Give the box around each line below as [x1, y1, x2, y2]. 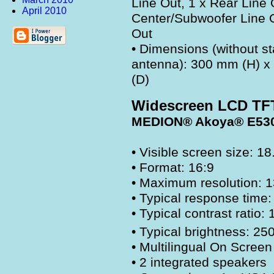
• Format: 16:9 [131, 160, 214, 176]
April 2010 [22, 5, 67, 16]
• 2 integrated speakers [131, 255, 267, 270]
